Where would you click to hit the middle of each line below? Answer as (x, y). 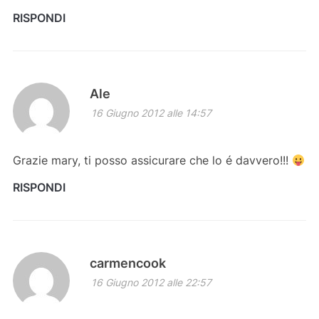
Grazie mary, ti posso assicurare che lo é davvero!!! (152, 161)
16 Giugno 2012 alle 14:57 (151, 113)
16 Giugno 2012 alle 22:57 (151, 283)
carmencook (127, 263)
